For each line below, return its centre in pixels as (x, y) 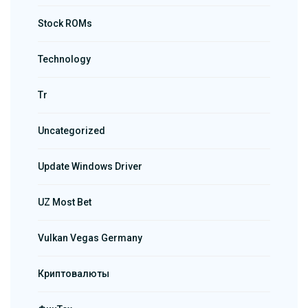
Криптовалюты (74, 274)
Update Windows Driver (90, 167)
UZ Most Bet (65, 202)
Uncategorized (71, 131)
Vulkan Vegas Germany (90, 238)
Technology (64, 59)
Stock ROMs (65, 24)
